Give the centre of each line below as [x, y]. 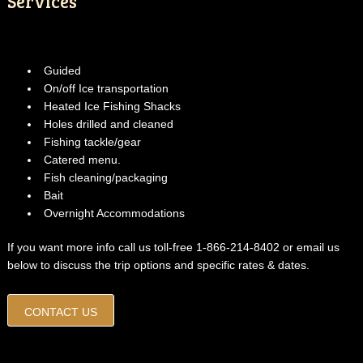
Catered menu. [82, 160]
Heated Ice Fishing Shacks [112, 107]
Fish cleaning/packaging [105, 178]
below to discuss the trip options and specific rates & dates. [158, 265]
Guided [62, 71]
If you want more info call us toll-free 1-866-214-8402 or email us [173, 248]
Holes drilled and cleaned [108, 124]
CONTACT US [60, 312]
